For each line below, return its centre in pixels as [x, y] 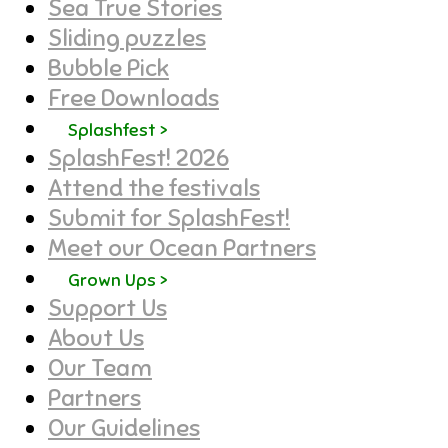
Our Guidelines [124, 428]
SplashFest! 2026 [138, 158]
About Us [96, 338]
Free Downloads [133, 98]
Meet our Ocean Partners [182, 248]
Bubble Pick [108, 68]
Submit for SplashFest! [169, 218]
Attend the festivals [154, 188]
